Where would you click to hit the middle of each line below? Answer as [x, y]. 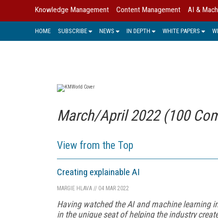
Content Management [148, 10]
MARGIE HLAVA [74, 188]
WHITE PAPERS [181, 31]
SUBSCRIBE [73, 31]
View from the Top [95, 145]
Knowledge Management [72, 10]
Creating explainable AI [98, 172]
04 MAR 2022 [113, 188]
